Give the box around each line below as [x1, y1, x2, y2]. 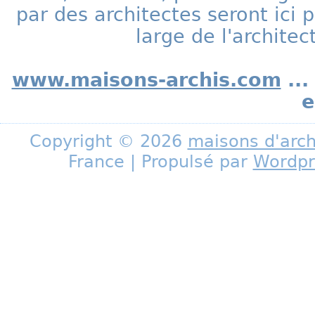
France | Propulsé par [67, 151, 253, 172]
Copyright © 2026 [29, 131, 188, 151]
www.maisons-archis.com [11, 69, 281, 91]
